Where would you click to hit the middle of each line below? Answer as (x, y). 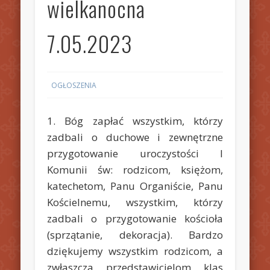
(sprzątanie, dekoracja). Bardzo (135, 234)
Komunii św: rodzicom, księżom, (135, 169)
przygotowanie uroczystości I (135, 153)
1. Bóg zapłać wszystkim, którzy (135, 121)
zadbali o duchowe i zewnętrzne (135, 137)
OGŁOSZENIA (74, 85)
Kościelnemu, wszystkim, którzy (135, 202)
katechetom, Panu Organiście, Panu (135, 186)
